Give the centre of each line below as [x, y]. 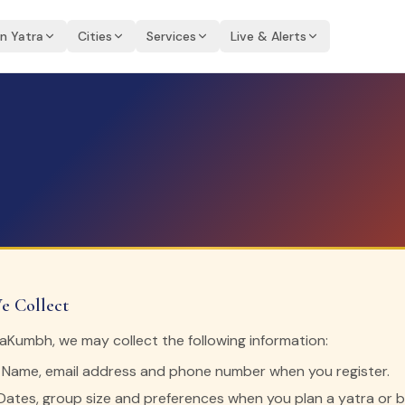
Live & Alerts [268, 36]
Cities [95, 36]
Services [171, 36]
